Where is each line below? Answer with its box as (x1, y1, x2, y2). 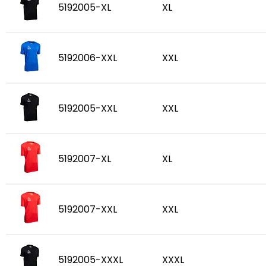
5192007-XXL (58, 202, 117, 216)
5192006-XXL (58, 51, 117, 65)
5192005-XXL (58, 102, 117, 115)
